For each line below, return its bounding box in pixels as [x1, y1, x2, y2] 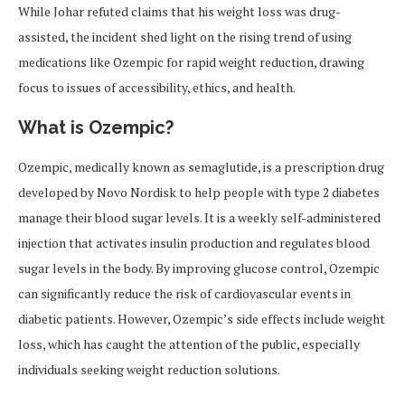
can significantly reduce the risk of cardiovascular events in [18, 285, 351, 303]
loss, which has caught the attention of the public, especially [18, 335, 360, 353]
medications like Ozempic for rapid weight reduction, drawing [18, 53, 364, 71]
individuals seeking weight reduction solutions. [18, 361, 280, 379]
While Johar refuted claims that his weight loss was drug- [18, 3, 341, 21]
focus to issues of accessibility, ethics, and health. [18, 79, 296, 97]
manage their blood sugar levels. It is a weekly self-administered [18, 209, 381, 227]
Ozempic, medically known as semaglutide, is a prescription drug [18, 158, 384, 176]
